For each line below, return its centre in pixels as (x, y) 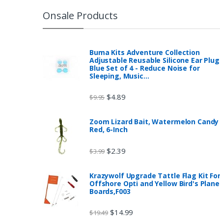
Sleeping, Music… (119, 76)
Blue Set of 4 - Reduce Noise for (145, 68)
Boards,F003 (110, 191)
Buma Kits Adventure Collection (145, 52)
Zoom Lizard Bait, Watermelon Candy (154, 122)
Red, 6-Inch (109, 130)
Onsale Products (80, 15)
